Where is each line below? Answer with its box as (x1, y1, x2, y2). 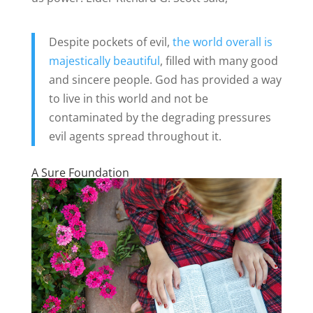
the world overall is (172, 34, 272, 50)
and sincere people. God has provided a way (48, 72, 282, 88)
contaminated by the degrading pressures (48, 110, 271, 126)
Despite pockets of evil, (48, 34, 173, 50)
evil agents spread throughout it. (48, 129, 221, 145)
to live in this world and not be (48, 91, 208, 107)
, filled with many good (159, 53, 278, 69)
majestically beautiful (48, 53, 160, 69)
